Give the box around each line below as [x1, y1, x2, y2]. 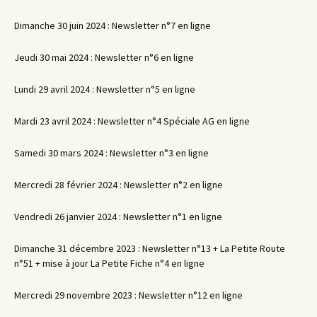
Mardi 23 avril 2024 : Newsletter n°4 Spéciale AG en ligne [14, 115, 250, 128]
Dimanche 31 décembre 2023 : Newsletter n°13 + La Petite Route [14, 242, 285, 255]
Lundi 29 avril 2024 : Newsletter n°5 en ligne [14, 83, 195, 96]
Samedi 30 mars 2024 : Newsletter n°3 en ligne [14, 146, 209, 160]
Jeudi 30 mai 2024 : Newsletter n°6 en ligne [14, 51, 194, 64]
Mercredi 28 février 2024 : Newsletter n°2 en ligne [14, 178, 223, 192]
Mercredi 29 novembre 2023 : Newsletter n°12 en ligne [14, 289, 243, 302]
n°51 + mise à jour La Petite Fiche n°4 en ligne [14, 257, 204, 270]
